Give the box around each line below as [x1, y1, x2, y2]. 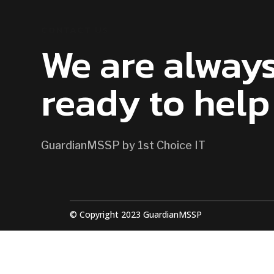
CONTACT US [41, 22, 109, 37]
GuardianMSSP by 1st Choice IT [41, 138, 206, 152]
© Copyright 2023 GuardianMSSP [70, 208, 202, 220]
